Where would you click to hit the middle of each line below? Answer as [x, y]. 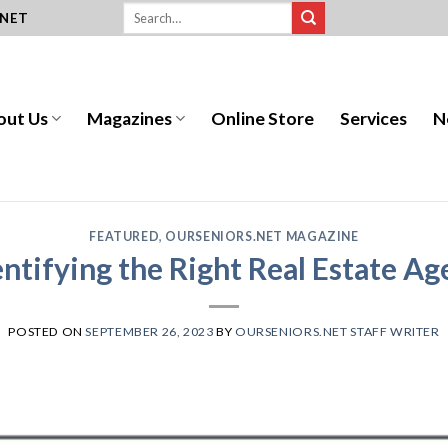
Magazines [130, 118]
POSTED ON [47, 332]
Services [374, 118]
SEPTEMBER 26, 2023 [149, 332]
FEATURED [124, 236]
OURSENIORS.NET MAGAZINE [262, 236]
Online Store [263, 118]
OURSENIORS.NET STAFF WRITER [337, 332]
